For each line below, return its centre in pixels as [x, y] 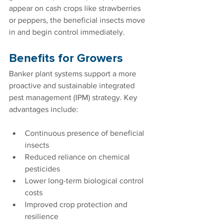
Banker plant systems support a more [74, 73]
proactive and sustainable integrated [73, 85]
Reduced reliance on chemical [78, 157]
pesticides [42, 168]
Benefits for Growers [66, 58]
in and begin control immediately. [67, 32]
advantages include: [44, 109]
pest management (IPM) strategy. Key [74, 97]
